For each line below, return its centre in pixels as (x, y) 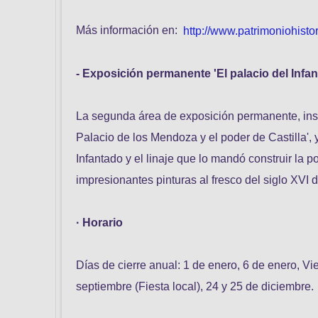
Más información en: (130, 31)
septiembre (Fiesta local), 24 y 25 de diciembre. (195, 286)
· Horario (99, 222)
